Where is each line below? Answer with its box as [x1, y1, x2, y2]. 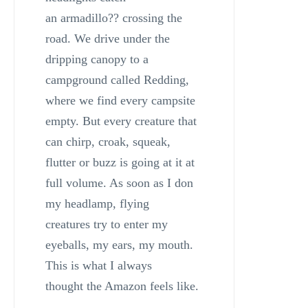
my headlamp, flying [45, 197, 149, 211]
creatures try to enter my [45, 217, 168, 232]
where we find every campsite [45, 93, 195, 108]
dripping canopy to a [45, 52, 148, 67]
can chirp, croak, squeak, [45, 135, 170, 149]
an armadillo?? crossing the [45, 11, 182, 25]
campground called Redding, [45, 73, 189, 87]
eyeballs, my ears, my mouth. [45, 238, 193, 252]
